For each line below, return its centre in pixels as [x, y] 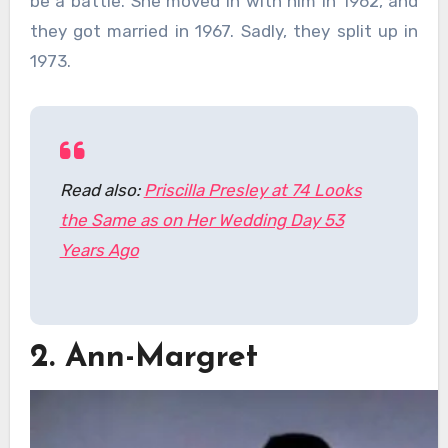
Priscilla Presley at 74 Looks [252, 189]
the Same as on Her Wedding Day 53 [201, 219]
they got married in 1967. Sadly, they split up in [224, 30]
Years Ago [99, 249]
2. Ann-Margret [143, 357]
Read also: [101, 189]
